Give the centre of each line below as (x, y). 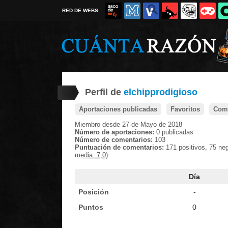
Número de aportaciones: (116, 132)
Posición (94, 192)
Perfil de (104, 92)
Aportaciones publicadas (118, 109)
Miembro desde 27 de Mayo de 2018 (129, 124)
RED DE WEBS (80, 10)
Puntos (91, 207)
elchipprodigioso (161, 92)
